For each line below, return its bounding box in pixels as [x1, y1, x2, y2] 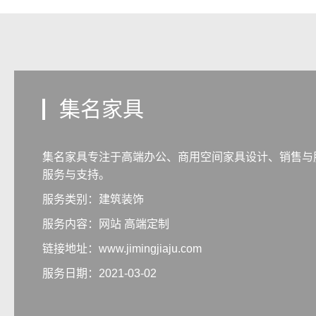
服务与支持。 [42, 169, 110, 181]
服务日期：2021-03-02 [42, 267, 157, 280]
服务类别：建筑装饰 [42, 193, 144, 206]
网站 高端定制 [99, 218, 169, 231]
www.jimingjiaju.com [99, 243, 202, 255]
